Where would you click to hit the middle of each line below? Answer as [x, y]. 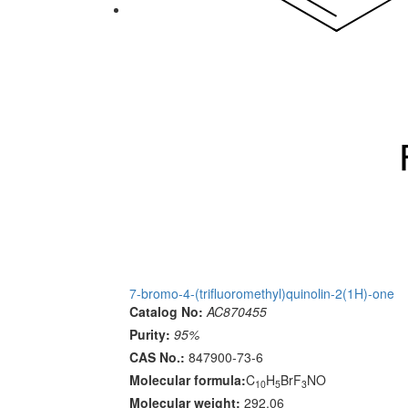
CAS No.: [157, 357]
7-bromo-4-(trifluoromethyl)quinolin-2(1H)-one [262, 294]
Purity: [150, 335]
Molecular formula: [188, 380]
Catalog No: [166, 312]
